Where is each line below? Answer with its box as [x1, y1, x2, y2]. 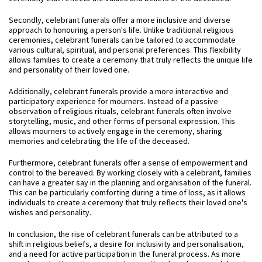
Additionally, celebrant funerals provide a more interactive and [9, 85, 228, 96]
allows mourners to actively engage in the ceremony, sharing [9, 125, 222, 136]
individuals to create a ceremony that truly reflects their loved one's [9, 196, 247, 208]
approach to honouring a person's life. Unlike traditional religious [9, 24, 234, 35]
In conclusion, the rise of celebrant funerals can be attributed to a [9, 228, 238, 239]
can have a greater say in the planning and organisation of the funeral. [9, 177, 251, 188]
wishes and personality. [9, 206, 91, 218]
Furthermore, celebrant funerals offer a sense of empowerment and [9, 157, 247, 168]
